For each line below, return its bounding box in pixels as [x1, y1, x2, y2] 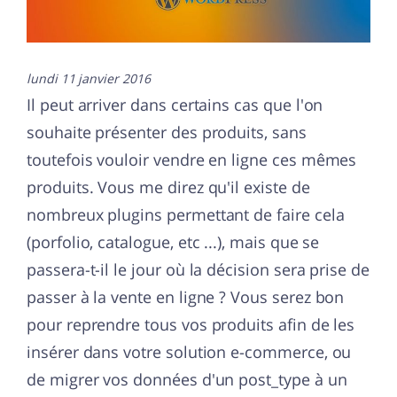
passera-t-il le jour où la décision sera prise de [27, 259, 370, 281]
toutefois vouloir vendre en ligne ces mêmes [27, 149, 357, 171]
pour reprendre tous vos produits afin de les [27, 314, 355, 336]
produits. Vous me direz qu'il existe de [27, 176, 310, 198]
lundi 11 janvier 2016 [27, 70, 151, 88]
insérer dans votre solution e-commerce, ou [27, 341, 352, 363]
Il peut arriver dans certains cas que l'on [27, 94, 323, 116]
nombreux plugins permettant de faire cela [27, 204, 345, 226]
